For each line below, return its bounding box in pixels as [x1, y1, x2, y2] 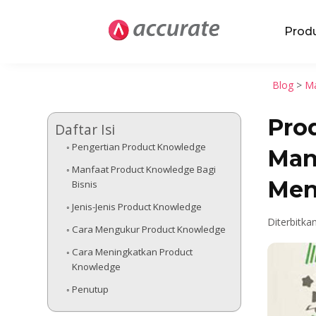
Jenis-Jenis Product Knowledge [71, 200, 202, 213]
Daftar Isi [55, 119, 116, 139]
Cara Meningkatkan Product [71, 245, 193, 258]
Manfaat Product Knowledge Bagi [71, 162, 216, 176]
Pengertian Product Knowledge [71, 140, 206, 153]
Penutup [71, 282, 109, 296]
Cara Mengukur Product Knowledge [71, 222, 226, 236]
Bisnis [71, 177, 97, 190]
